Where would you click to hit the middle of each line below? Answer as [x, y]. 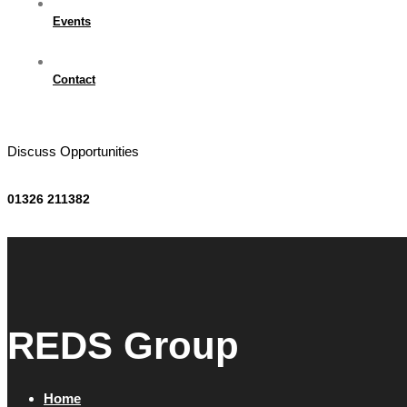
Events [72, 21]
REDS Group [123, 345]
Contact [74, 79]
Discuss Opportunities [73, 151]
